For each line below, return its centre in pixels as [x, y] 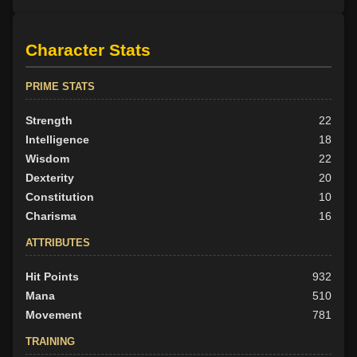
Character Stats [88, 49]
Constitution [60, 196]
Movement [54, 314]
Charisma [51, 216]
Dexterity [50, 177]
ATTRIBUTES [58, 242]
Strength [49, 120]
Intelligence [57, 139]
